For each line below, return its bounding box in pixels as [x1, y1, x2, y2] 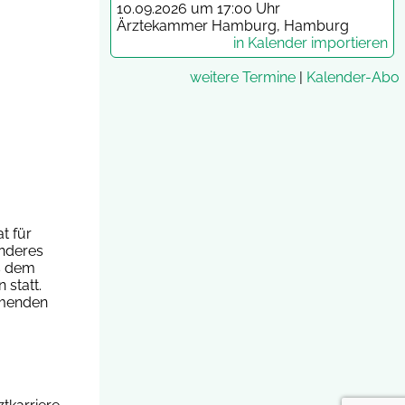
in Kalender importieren [233, 33, 388, 52]
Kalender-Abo [306, 68, 400, 86]
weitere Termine [190, 68, 296, 86]
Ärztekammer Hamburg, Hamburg [117, 16, 349, 34]
